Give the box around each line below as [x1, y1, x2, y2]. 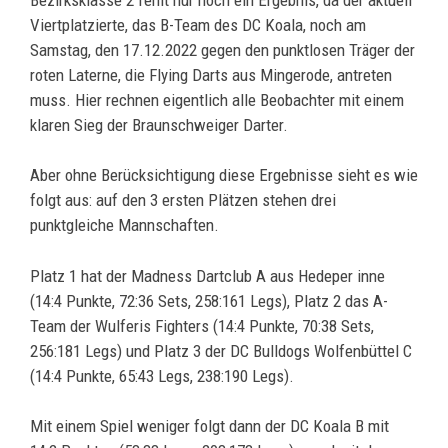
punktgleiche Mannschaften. [30, 215, 219, 236]
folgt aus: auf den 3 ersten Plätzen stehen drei [30, 190, 336, 211]
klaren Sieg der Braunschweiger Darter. [30, 114, 288, 135]
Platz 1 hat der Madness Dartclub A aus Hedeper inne [30, 265, 385, 286]
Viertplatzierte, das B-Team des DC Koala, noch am [30, 14, 366, 35]
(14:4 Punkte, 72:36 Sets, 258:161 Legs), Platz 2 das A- [30, 290, 388, 311]
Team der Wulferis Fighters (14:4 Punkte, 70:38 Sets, [30, 315, 374, 336]
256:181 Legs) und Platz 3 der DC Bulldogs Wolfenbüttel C [30, 340, 412, 361]
